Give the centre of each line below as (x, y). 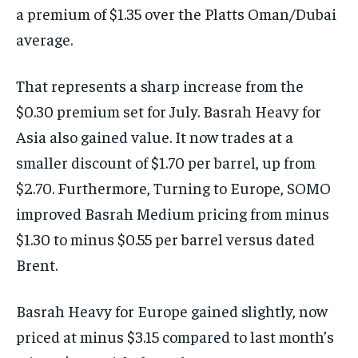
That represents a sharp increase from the (160, 85)
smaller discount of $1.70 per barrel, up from (166, 161)
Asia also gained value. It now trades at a (155, 136)
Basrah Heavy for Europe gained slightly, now (172, 310)
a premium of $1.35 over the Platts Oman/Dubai (176, 13)
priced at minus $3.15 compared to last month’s (175, 336)
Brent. (37, 264)
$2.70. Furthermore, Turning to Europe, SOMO (173, 187)
